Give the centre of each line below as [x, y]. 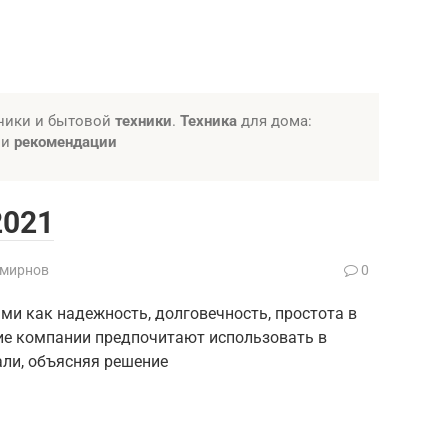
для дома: [274, 120]
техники [143, 120]
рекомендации [65, 141]
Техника [208, 120]
